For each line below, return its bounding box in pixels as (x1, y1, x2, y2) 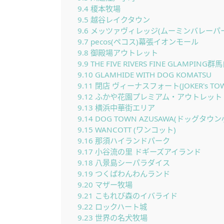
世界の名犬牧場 (92, 212, 147, 222)
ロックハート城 (92, 201, 147, 211)
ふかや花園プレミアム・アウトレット (92, 91, 222, 101)
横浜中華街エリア (92, 102, 155, 112)
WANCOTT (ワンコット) (92, 124, 176, 134)
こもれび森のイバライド (92, 190, 177, 200)
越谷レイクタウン (88, 14, 150, 24)
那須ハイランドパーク (92, 135, 170, 145)
